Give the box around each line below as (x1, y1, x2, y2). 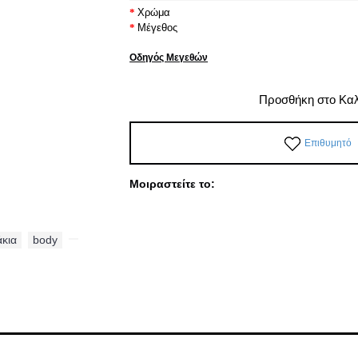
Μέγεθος (137, 22, 178, 34)
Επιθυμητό (304, 137, 352, 149)
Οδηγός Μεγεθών (129, 52, 209, 63)
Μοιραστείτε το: (129, 177, 216, 190)
